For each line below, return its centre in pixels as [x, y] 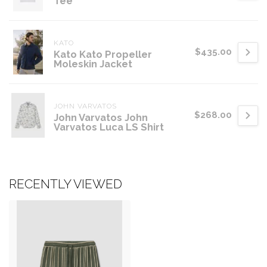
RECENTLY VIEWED [66, 184]
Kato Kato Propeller [103, 55]
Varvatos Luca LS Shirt [109, 127]
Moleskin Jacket [93, 64]
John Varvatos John [101, 118]
